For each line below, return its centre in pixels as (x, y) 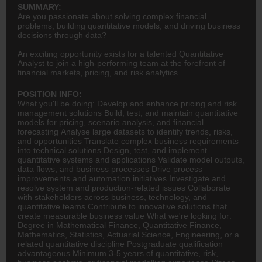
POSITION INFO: (50, 94)
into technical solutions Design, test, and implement (112, 150)
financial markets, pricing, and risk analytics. (99, 72)
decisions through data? (62, 35)
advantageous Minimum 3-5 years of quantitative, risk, (118, 253)
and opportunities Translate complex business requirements (128, 141)
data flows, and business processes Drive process (110, 169)
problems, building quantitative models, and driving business (129, 25)
